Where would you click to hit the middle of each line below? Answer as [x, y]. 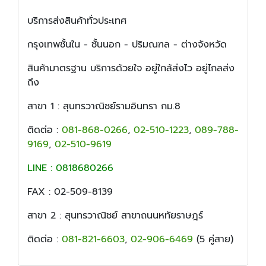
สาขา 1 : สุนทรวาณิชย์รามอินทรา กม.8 [104, 107]
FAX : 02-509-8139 [70, 192]
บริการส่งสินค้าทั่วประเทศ [77, 21]
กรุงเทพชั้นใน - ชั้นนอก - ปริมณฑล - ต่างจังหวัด [127, 45]
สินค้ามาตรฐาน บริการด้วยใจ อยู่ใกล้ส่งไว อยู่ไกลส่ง [131, 69]
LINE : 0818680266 [70, 168]
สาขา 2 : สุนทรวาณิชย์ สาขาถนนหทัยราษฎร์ [115, 216]
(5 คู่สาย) [213, 240]
